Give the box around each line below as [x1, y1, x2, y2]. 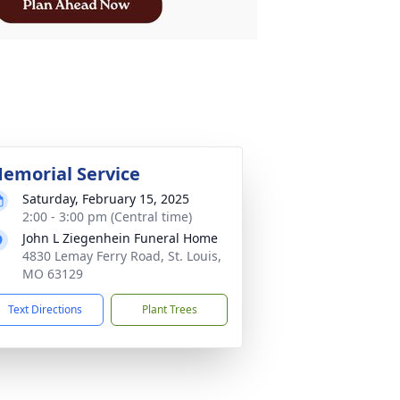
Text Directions [8, 302, 82, 317]
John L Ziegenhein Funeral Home [22, 229, 218, 246]
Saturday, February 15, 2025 [22, 190, 189, 207]
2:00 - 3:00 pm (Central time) [22, 208, 192, 225]
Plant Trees [141, 302, 197, 317]
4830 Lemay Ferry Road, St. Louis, [22, 247, 221, 264]
